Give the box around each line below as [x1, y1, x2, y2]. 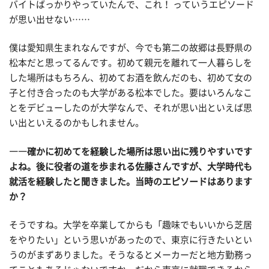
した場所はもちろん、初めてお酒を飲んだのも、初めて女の [9, 73, 252, 83]
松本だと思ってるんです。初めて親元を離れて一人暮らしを [9, 58, 252, 68]
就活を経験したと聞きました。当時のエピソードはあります [9, 177, 252, 186]
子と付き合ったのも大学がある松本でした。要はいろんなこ [9, 88, 252, 98]
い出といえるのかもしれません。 [9, 118, 144, 128]
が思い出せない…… [9, 14, 90, 24]
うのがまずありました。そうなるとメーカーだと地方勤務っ [9, 250, 252, 260]
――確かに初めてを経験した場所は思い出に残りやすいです [9, 147, 252, 156]
